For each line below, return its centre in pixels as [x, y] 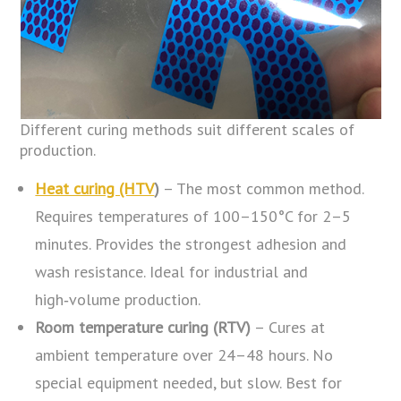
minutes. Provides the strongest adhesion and [191, 243]
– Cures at [288, 327]
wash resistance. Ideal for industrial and [172, 271]
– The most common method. [262, 188]
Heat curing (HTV [95, 188]
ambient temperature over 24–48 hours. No [184, 354]
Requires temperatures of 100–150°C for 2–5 [193, 216]
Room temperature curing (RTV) [143, 327]
